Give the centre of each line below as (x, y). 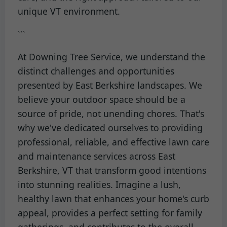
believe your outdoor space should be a (102, 100)
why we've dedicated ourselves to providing (110, 128)
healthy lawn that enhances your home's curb (113, 199)
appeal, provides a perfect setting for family (110, 213)
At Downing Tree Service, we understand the (111, 57)
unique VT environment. (69, 11)
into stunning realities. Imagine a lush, (99, 185)
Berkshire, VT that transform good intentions (112, 171)
